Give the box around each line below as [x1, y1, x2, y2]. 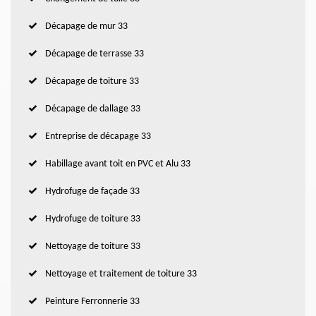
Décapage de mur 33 [45, 21, 128, 32]
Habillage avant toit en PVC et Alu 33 [45, 159, 190, 170]
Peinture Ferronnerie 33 [45, 296, 140, 308]
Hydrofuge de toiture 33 [45, 214, 140, 225]
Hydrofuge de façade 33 [45, 186, 140, 197]
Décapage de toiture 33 [45, 76, 139, 87]
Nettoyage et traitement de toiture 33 [45, 269, 197, 280]
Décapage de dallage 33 [45, 104, 140, 115]
